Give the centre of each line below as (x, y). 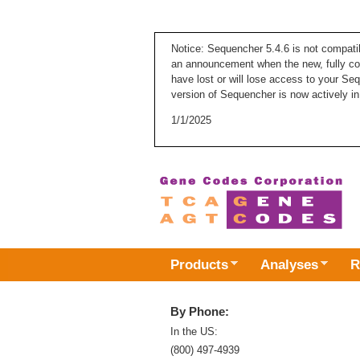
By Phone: (200, 311)
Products (199, 264)
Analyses (289, 264)
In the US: (194, 331)
